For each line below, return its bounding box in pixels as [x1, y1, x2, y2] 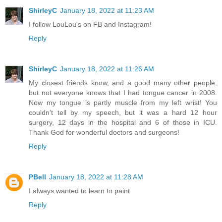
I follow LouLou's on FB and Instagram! [29, 20, 152, 29]
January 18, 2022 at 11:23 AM [60, 6, 154, 15]
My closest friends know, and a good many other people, [29, 79, 217, 87]
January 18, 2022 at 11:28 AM [49, 173, 143, 181]
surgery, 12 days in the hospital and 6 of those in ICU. [29, 118, 217, 127]
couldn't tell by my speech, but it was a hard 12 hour [29, 109, 217, 117]
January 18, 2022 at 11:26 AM [60, 65, 154, 73]
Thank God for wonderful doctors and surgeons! [29, 128, 179, 137]
